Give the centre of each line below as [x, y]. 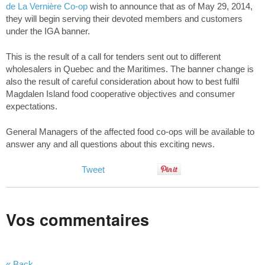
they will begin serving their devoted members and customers [124, 19]
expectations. [32, 106]
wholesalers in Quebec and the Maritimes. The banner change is [130, 69]
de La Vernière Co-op [47, 6]
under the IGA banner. [48, 31]
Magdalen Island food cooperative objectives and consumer [120, 93]
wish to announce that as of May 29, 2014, [170, 6]
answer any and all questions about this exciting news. [110, 144]
